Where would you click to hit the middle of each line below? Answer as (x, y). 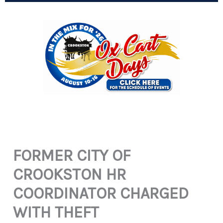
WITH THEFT (56, 212)
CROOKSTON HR (70, 174)
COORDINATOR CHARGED (101, 193)
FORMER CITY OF (72, 155)
